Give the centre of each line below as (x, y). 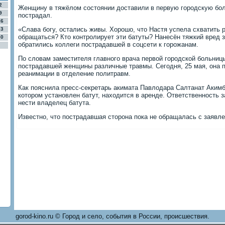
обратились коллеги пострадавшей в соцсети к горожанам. (108, 44)
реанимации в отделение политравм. (74, 74)
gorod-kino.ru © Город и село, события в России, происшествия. (113, 216)
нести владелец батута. (54, 103)
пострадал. (35, 15)
